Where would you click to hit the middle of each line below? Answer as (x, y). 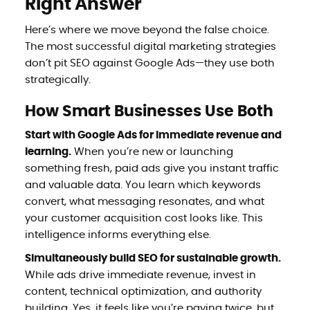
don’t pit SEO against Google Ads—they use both (149, 63)
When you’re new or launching (152, 152)
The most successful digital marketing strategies (150, 46)
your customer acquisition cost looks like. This (144, 218)
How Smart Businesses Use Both (149, 111)
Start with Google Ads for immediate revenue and (153, 135)
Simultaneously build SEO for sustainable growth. (153, 258)
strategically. (57, 80)
